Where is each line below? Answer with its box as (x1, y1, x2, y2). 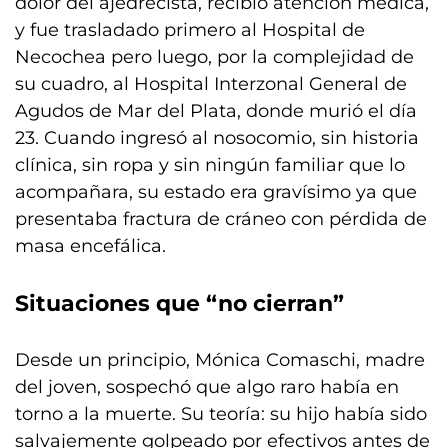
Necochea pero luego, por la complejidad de (15, 46, 414, 68)
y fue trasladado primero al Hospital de (15, 19, 365, 41)
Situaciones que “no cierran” (15, 290, 344, 317)
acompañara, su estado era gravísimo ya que (15, 181, 417, 203)
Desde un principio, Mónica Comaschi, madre (15, 349, 425, 371)
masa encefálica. (15, 235, 166, 257)
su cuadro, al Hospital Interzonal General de (15, 73, 407, 95)
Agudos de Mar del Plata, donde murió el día (15, 100, 417, 122)
